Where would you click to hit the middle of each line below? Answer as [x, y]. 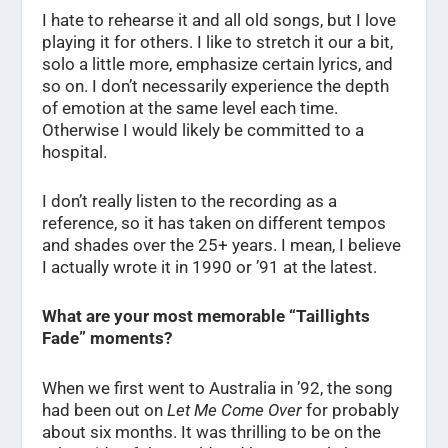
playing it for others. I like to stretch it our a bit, [218, 42]
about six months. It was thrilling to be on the [212, 431]
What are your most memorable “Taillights [206, 316]
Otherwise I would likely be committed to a [203, 130]
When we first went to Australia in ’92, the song [218, 387]
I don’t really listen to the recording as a [190, 201]
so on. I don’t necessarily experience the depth [216, 86]
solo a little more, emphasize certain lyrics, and [218, 64]
